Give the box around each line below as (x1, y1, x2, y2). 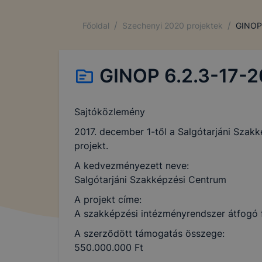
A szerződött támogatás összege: (74, 227, 225, 239)
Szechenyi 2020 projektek (122, 20, 223, 30)
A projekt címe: (74, 194, 142, 205)
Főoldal (82, 20, 109, 30)
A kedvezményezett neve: (74, 160, 189, 171)
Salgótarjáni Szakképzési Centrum (74, 174, 226, 185)
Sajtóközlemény (74, 106, 145, 118)
